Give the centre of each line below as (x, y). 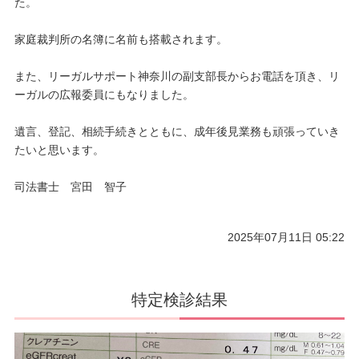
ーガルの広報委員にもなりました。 (104, 95)
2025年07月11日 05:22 (286, 238)
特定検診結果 (179, 300)
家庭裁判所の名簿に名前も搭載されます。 (121, 40)
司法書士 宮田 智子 (70, 187)
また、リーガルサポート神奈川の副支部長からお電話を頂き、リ (177, 77)
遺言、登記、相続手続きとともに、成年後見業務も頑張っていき (177, 132)
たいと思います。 (59, 150)
